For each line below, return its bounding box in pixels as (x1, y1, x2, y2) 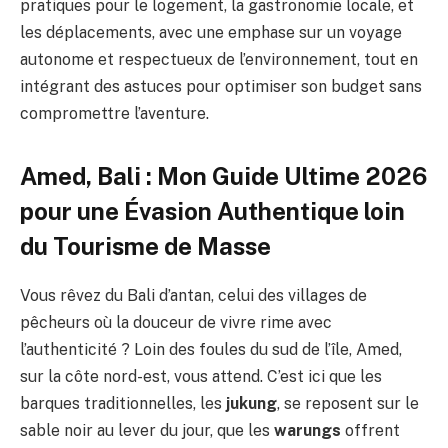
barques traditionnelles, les (20, 393, 226, 413)
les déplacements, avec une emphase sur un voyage (20, 22, 402, 42)
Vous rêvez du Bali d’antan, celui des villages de (20, 285, 367, 305)
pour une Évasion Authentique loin (20, 196, 405, 225)
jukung (226, 393, 277, 413)
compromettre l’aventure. (20, 103, 209, 123)
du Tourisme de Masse (20, 231, 271, 260)
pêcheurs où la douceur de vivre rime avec (20, 312, 332, 332)
